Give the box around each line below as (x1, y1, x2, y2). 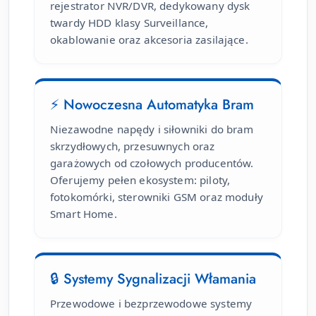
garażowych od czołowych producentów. (50, 156, 254, 171)
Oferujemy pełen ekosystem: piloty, (50, 173, 231, 188)
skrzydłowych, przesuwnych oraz (50, 139, 215, 154)
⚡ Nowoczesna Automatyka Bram (50, 95, 254, 116)
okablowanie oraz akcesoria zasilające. (50, 32, 248, 47)
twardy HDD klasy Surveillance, (50, 16, 209, 30)
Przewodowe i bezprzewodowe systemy (50, 296, 253, 311)
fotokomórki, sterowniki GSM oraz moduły (50, 190, 263, 205)
